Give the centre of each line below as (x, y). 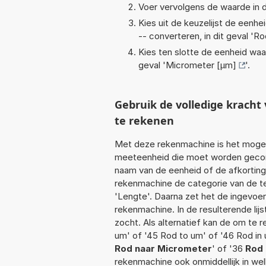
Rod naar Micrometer (163, 248)
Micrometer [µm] (201, 65)
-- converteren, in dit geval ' (196, 36)
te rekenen (144, 120)
